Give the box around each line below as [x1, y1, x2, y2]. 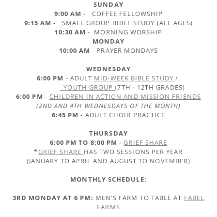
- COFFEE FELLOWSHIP [81, 9, 163, 18]
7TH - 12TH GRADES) [117, 83, 185, 92]
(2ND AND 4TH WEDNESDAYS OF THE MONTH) [36, 101, 181, 110]
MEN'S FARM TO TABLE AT [93, 193, 184, 202]
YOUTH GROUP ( [60, 83, 118, 92]
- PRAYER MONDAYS [90, 46, 158, 55]
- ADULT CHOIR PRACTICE [78, 110, 166, 120]
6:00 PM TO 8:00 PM [49, 138, 118, 147]
